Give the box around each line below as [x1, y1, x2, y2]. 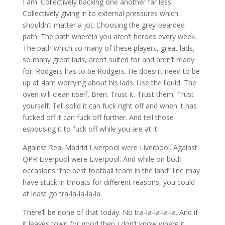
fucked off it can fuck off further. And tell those [22, 113, 174, 123]
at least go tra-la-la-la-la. [22, 189, 102, 199]
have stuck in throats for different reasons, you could [22, 177, 195, 187]
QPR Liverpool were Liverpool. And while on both [22, 154, 182, 164]
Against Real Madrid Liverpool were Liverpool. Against [22, 143, 197, 153]
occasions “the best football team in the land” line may [22, 166, 200, 176]
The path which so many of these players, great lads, [22, 43, 195, 53]
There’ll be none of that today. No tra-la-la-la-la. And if [22, 207, 198, 217]
